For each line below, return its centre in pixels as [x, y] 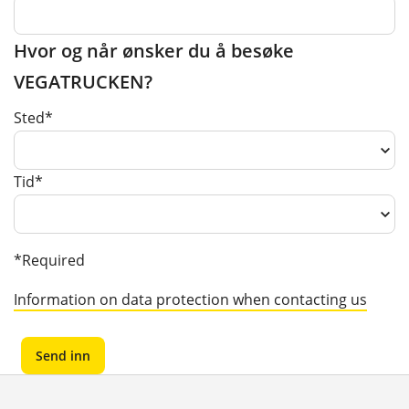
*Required [49, 261]
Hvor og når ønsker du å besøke [154, 50]
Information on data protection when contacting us [190, 300]
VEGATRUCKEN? [83, 81]
